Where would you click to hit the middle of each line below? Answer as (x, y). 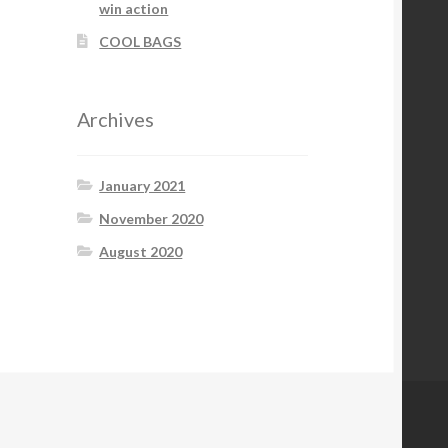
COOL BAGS (140, 42)
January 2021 (142, 185)
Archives (115, 119)
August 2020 (141, 251)
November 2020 (151, 218)
